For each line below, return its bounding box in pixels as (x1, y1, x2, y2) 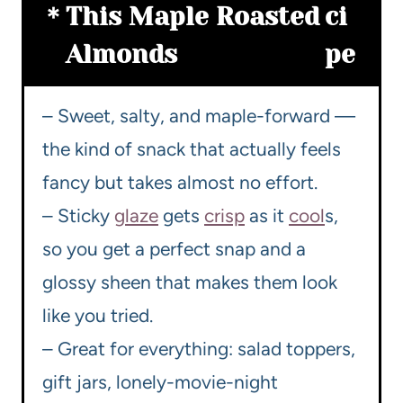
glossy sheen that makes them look (42, 271, 337, 294)
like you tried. (42, 304, 153, 327)
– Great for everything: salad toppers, (42, 337, 355, 361)
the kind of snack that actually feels (42, 138, 341, 161)
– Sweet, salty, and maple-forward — (42, 104, 355, 128)
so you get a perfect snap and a (42, 237, 306, 261)
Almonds (66, 40, 177, 70)
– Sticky (42, 204, 114, 228)
